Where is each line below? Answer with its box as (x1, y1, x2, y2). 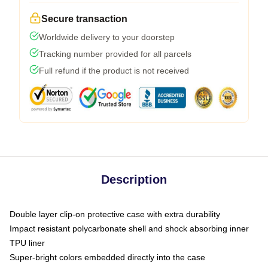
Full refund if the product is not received (39, 65, 189, 75)
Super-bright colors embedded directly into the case (10, 252, 205, 262)
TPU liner (10, 237, 45, 248)
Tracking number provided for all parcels (39, 48, 191, 59)
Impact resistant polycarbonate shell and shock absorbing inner (10, 223, 249, 233)
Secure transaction (41, 13, 127, 24)
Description (101, 172, 167, 186)
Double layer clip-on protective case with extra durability (10, 209, 220, 219)
